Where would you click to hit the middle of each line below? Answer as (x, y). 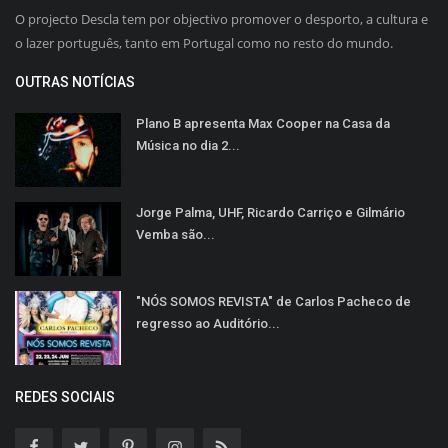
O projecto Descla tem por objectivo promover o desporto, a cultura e (221, 18)
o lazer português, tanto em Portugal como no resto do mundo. (204, 42)
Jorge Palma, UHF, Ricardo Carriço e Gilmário (270, 212)
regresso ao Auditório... (208, 323)
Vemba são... (175, 234)
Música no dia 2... (188, 145)
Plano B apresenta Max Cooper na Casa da (263, 123)
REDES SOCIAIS (65, 396)
